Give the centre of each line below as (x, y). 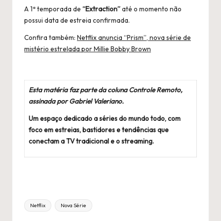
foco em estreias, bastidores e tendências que (99, 129)
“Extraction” (101, 9)
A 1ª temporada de (53, 9)
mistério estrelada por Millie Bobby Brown (88, 49)
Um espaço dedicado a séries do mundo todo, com (105, 118)
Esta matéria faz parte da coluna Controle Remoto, (106, 90)
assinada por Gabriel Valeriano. (76, 101)
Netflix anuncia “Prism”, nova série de (134, 37)
